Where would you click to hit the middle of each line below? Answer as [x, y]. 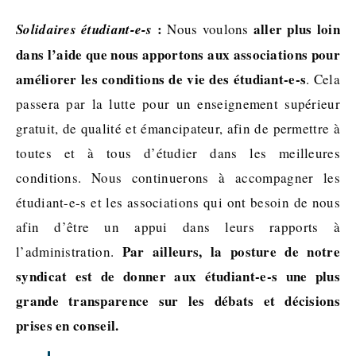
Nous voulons [208, 29]
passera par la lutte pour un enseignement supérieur [178, 103]
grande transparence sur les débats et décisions [178, 300]
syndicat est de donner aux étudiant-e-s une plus [178, 276]
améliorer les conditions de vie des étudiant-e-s [161, 79]
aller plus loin [296, 29]
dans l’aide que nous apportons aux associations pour [178, 54]
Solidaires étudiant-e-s [84, 29]
